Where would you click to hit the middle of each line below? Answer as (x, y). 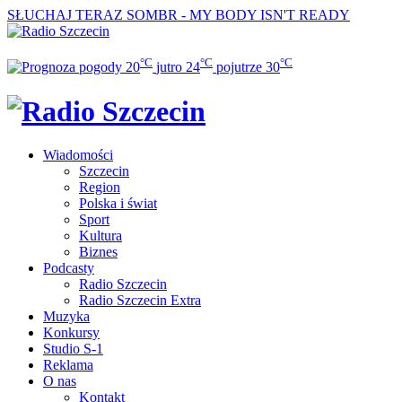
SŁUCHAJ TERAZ (65, 15)
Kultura (100, 236)
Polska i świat (118, 204)
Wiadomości (78, 155)
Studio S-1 (73, 349)
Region (100, 188)
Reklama (68, 365)
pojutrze (239, 67)
